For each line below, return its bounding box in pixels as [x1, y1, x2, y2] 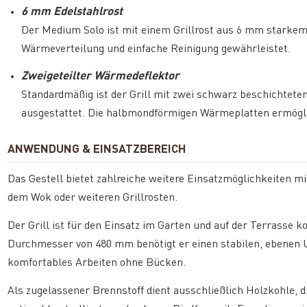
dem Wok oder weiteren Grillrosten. [8, 192, 178, 204]
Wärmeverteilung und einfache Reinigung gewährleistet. [21, 43, 291, 55]
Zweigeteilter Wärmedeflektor [21, 70, 180, 82]
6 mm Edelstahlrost [21, 5, 123, 18]
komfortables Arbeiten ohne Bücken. [8, 257, 186, 269]
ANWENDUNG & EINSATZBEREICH [8, 143, 186, 156]
